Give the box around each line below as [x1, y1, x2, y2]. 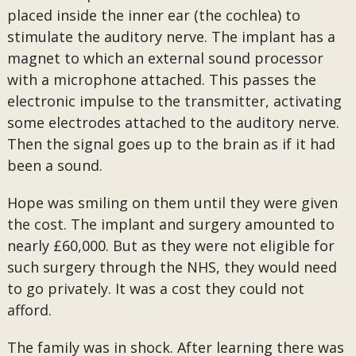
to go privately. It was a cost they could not [6, 279, 304, 298]
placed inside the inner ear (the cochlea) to [6, 6, 300, 25]
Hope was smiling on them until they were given [6, 193, 338, 212]
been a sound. [6, 156, 106, 175]
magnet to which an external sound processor [6, 48, 323, 68]
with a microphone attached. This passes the [6, 70, 316, 89]
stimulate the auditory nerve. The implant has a [6, 27, 335, 46]
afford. [6, 300, 52, 319]
